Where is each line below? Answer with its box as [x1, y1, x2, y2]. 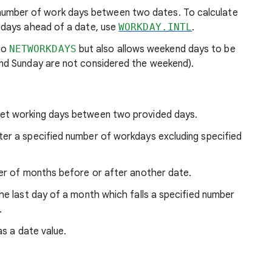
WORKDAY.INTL [118, 21, 192, 33]
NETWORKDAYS [8, 43, 76, 55]
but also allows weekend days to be [76, 43, 236, 55]
